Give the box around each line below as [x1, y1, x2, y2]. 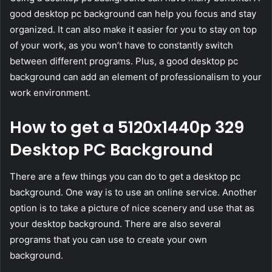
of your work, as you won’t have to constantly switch [10, 39, 233, 51]
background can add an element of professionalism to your [10, 70, 262, 83]
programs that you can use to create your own [10, 234, 207, 246]
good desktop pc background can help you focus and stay [10, 7, 256, 19]
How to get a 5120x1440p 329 [10, 115, 244, 138]
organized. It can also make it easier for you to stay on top [10, 23, 257, 35]
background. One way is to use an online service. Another [10, 186, 257, 199]
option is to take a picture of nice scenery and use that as [10, 202, 254, 214]
